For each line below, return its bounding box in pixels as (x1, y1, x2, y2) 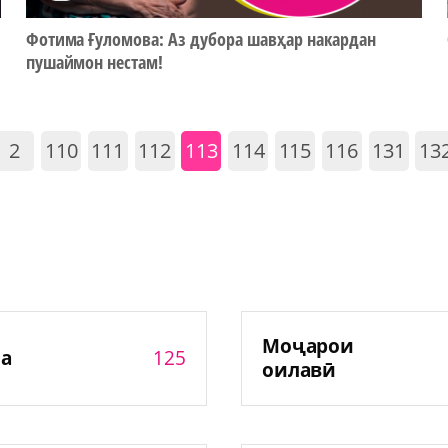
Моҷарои (261, 333, 355, 360)
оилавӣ (261, 357, 337, 384)
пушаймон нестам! (25, 50, 164, 75)
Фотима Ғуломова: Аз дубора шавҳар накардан (25, 27, 376, 52)
